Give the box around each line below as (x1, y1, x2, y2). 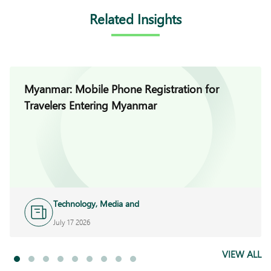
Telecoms (53, 210, 87, 222)
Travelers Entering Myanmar (24, 97, 157, 113)
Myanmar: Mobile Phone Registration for (24, 81, 219, 96)
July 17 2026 (53, 217, 90, 227)
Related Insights (90, 9, 181, 28)
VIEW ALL (222, 247, 261, 260)
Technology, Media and (53, 197, 139, 209)
